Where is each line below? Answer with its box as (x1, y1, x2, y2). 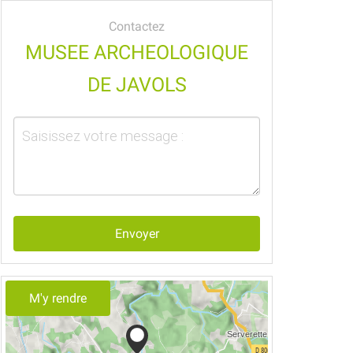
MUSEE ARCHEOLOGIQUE (25, 41, 248, 65)
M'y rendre (29, 291, 87, 307)
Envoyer (114, 226, 159, 242)
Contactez (109, 19, 165, 35)
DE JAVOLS (87, 73, 187, 97)
